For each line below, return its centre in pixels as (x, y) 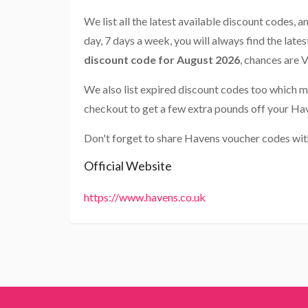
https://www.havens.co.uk (145, 197)
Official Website (128, 166)
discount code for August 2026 (162, 60)
